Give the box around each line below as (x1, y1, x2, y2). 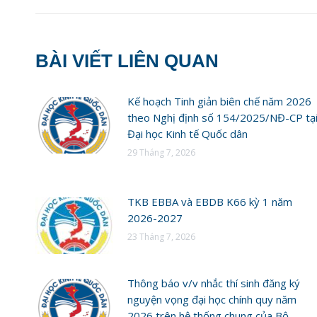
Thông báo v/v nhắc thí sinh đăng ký (127, 275, 300, 290)
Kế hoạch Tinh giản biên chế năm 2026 (127, 93, 311, 108)
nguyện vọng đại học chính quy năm (127, 292, 296, 306)
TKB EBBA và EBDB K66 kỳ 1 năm (127, 194, 292, 209)
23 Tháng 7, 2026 (127, 230, 195, 243)
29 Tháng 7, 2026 (127, 146, 195, 158)
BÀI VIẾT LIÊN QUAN (35, 50, 219, 71)
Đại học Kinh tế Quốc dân (127, 126, 248, 141)
